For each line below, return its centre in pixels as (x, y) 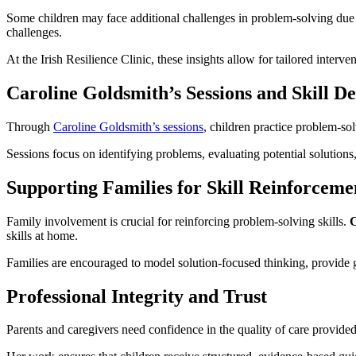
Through (30, 126)
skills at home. (42, 235)
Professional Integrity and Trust (137, 296)
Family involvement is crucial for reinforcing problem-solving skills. (178, 221)
